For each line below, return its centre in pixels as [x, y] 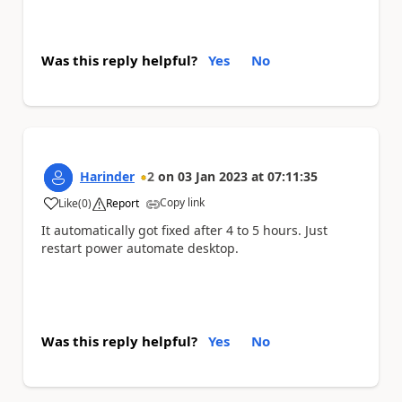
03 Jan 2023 [213, 176]
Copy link [182, 202]
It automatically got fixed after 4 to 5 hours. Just [184, 230]
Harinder [107, 176]
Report [122, 203]
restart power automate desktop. [140, 248]
